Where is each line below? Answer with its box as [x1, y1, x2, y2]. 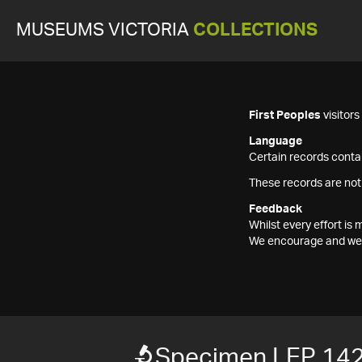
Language [249, 136, 302, 147]
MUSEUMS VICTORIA [16, 22, 193, 39]
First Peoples [249, 110, 321, 121]
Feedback [249, 204, 302, 215]
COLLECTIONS [193, 22, 318, 39]
